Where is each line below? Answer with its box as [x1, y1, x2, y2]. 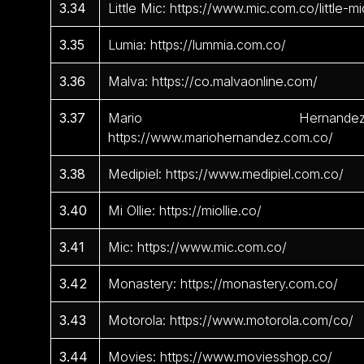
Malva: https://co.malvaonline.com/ [108, 73, 318, 90]
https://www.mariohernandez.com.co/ [108, 129, 334, 146]
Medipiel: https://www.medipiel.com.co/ [108, 166, 344, 183]
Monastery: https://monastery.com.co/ [108, 275, 339, 292]
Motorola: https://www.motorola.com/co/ [108, 312, 354, 329]
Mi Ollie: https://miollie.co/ [108, 202, 262, 219]
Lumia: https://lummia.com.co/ [108, 37, 287, 54]
